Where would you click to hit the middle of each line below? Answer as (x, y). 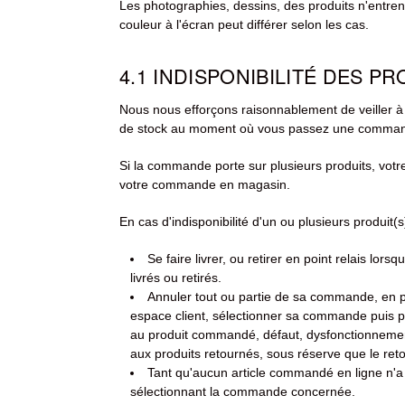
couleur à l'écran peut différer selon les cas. (244, 25)
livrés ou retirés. (176, 278)
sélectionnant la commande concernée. (243, 392)
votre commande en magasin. (205, 185)
